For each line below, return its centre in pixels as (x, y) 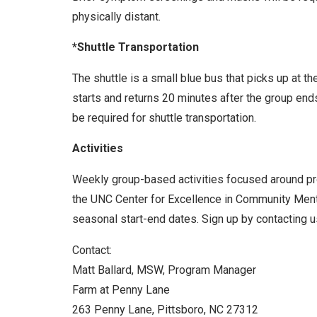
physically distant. (116, 16)
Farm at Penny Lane (121, 289)
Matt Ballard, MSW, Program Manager (164, 270)
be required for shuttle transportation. (164, 117)
